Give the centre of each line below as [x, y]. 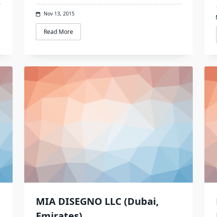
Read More [58, 31]
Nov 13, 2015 [59, 14]
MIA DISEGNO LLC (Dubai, [97, 201]
